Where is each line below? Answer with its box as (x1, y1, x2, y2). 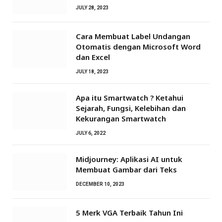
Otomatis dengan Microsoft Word (76, 41, 201, 52)
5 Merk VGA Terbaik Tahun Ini (76, 207, 183, 218)
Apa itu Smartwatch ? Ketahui (76, 92, 183, 103)
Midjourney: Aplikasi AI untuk (76, 154, 182, 164)
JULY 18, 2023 (76, 68, 109, 74)
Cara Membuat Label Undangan (76, 31, 190, 41)
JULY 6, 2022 (76, 130, 106, 136)
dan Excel (76, 52, 110, 62)
